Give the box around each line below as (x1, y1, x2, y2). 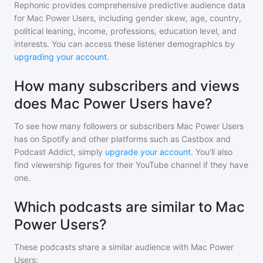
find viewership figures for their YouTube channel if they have (14, 160, 248, 170)
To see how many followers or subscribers (14, 121, 177, 131)
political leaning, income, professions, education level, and (14, 26, 237, 36)
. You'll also (191, 147, 232, 157)
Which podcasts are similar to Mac (14, 198, 245, 215)
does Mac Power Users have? (14, 95, 213, 112)
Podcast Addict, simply (14, 147, 103, 157)
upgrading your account (14, 52, 107, 62)
